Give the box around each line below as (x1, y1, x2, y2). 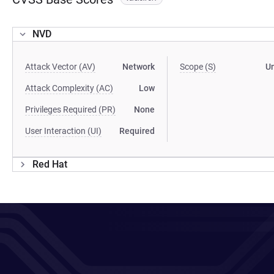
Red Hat (32, 158, 67, 170)
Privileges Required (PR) (25, 105, 116, 114)
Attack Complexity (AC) (25, 83, 113, 93)
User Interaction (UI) (25, 126, 102, 136)
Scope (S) (180, 62, 217, 72)
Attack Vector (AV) (25, 62, 95, 72)
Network (122, 62, 155, 72)
